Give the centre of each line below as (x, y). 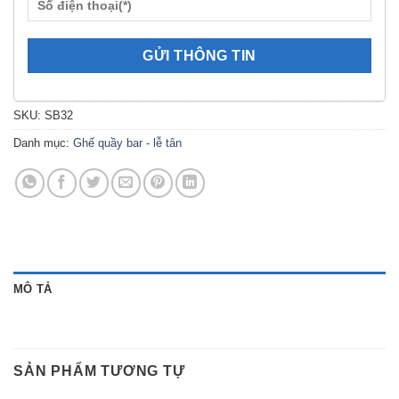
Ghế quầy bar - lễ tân (127, 142)
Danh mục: (43, 142)
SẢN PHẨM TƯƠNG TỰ (99, 370)
